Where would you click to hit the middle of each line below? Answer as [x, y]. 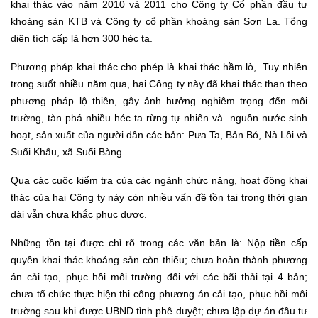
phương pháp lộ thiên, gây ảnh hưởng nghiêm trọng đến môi [159, 101]
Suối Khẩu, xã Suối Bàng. [68, 152]
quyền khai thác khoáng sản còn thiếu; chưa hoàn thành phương [159, 260]
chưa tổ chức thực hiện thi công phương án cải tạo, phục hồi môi [159, 294]
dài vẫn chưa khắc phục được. [79, 215]
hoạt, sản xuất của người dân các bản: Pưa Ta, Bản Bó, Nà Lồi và [159, 135]
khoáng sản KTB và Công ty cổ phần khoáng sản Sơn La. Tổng [159, 22]
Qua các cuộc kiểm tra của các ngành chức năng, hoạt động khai [159, 181]
